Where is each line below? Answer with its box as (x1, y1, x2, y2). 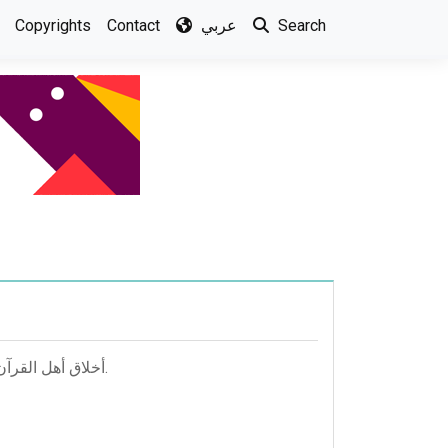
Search (274, 16, 326, 35)
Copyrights (15, 16, 91, 35)
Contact (107, 16, 160, 35)
